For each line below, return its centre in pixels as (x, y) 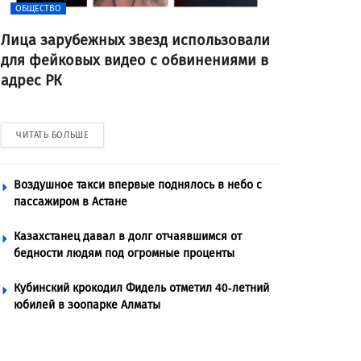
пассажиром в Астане (71, 202)
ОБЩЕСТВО (38, 8)
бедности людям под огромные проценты (124, 253)
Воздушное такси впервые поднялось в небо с (138, 185)
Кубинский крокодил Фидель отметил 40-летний (141, 288)
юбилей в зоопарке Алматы (87, 305)
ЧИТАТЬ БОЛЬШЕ (53, 135)
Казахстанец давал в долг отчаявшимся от (128, 237)
